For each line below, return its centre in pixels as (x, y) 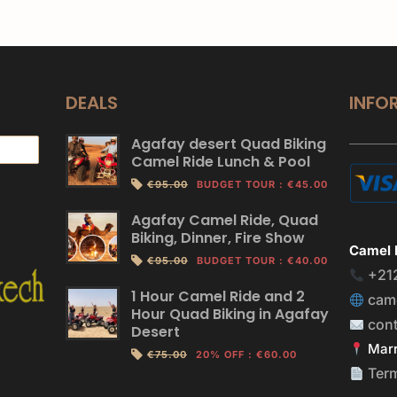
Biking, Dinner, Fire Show (218, 238)
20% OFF (220, 354)
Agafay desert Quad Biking (228, 144)
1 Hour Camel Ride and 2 (218, 296)
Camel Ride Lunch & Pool (220, 162)
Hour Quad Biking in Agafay (230, 314)
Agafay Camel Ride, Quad (224, 220)
